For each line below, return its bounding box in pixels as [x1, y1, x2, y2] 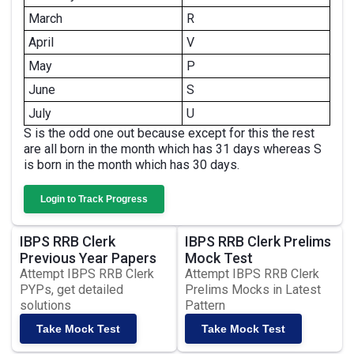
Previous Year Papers [20, 250, 156, 266]
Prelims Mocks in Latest [185, 282, 321, 297]
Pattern [185, 298, 225, 313]
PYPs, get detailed [20, 282, 123, 297]
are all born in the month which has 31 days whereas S [24, 141, 322, 156]
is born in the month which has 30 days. [24, 157, 239, 172]
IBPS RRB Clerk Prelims [185, 233, 331, 250]
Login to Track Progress [40, 194, 148, 205]
